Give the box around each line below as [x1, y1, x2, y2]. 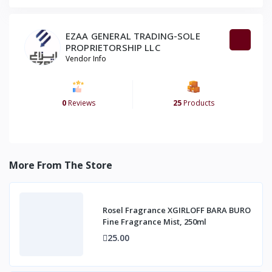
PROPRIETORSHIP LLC [66, 41, 160, 54]
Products [181, 98, 214, 109]
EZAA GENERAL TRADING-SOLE [66, 30, 200, 42]
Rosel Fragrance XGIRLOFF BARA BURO [103, 205, 251, 216]
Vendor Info [66, 53, 106, 64]
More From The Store [9, 158, 112, 172]
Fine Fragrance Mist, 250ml [103, 216, 206, 228]
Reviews [66, 98, 95, 109]
